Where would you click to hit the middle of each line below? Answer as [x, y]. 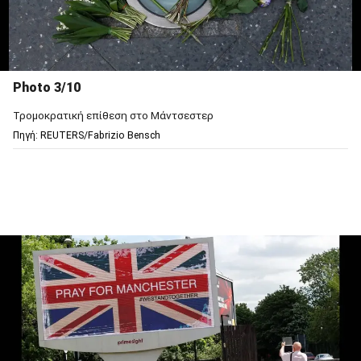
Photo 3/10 [47, 88]
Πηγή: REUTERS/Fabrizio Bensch [87, 136]
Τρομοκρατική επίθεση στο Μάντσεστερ [113, 116]
